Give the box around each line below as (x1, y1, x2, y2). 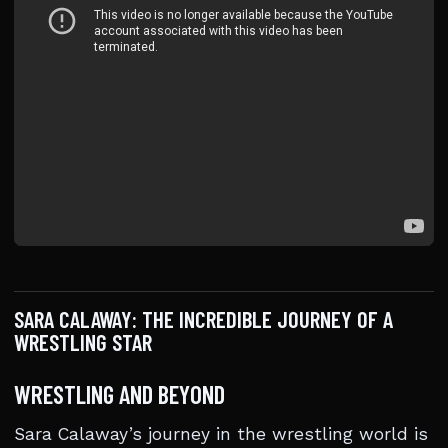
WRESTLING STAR (14, 328, 152, 356)
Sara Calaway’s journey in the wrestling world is (14, 424, 428, 444)
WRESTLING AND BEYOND (14, 379, 225, 409)
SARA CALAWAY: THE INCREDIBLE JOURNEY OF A (14, 305, 393, 333)
